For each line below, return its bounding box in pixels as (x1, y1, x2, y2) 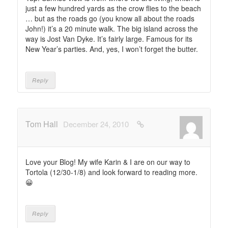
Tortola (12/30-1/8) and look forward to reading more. (25, 167, 197, 177)
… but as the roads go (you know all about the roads (25, 13, 194, 23)
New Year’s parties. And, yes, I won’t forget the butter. (25, 44, 198, 54)
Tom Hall (25, 118, 58, 130)
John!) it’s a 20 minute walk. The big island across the (25, 23, 198, 34)
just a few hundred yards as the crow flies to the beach (25, 3, 201, 13)
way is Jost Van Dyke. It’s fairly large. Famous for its (25, 34, 192, 44)
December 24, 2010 (63, 119, 129, 129)
